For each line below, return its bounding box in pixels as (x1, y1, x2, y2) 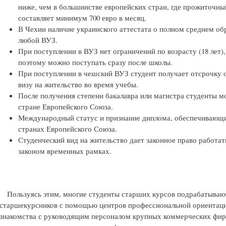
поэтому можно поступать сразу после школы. (18, 57, 173, 68)
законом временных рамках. (18, 146, 112, 156)
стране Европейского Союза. (18, 101, 114, 112)
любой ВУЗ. (18, 35, 58, 45)
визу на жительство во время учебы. (18, 79, 139, 90)
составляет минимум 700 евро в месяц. (18, 13, 147, 23)
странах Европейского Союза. (18, 124, 118, 134)
